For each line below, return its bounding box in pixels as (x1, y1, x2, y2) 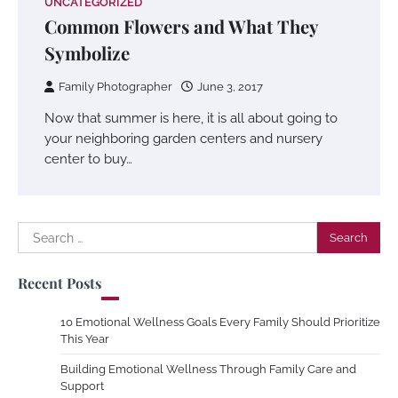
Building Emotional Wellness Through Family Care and (60, 362, 356, 376)
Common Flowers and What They (44, 14, 319, 38)
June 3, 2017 (197, 80, 263, 93)
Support (60, 379, 104, 393)
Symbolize (44, 41, 130, 65)
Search (17, 223, 63, 240)
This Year (60, 332, 109, 346)
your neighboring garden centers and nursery (44, 131, 322, 146)
